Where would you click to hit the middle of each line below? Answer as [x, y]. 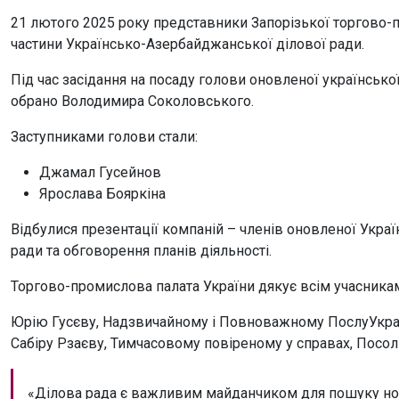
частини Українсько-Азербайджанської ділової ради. [187, 44]
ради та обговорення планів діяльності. [141, 250]
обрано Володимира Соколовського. [132, 101]
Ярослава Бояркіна [102, 193]
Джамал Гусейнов [100, 172]
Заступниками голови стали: [106, 136]
